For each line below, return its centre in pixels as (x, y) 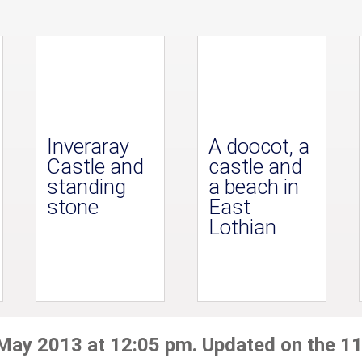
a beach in (253, 187)
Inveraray (88, 147)
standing (86, 187)
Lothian (242, 227)
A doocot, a (259, 147)
